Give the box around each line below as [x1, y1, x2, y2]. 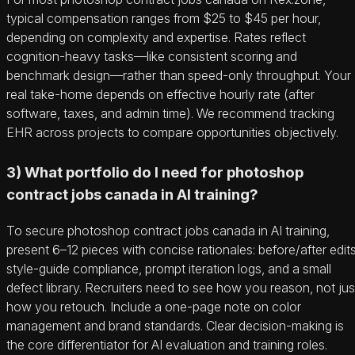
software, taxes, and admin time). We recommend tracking [6, 105, 334, 121]
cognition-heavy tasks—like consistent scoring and [6, 48, 297, 64]
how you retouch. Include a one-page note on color [6, 298, 301, 315]
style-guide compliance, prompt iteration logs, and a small [6, 260, 331, 277]
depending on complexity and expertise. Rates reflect [6, 29, 306, 45]
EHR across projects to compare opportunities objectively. [6, 124, 338, 140]
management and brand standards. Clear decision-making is [6, 317, 344, 334]
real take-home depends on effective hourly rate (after [6, 86, 315, 102]
